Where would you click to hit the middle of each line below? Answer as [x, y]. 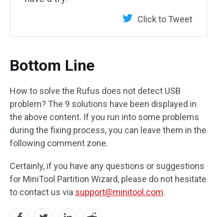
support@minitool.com [119, 192]
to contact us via [42, 192]
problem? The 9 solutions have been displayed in [103, 104]
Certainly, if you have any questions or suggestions [107, 166]
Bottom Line [52, 65]
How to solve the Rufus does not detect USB [95, 91]
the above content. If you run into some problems [104, 117]
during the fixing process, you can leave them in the [108, 130]
